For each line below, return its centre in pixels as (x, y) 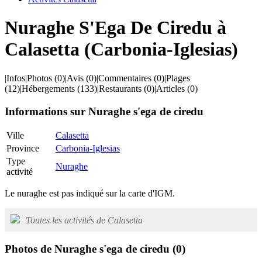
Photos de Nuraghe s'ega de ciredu (89, 249)
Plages (178, 78)
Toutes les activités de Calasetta (84, 220)
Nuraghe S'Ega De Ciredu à (116, 28)
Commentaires (125, 78)
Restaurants (120, 88)
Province (23, 149)
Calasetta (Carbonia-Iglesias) (121, 49)
